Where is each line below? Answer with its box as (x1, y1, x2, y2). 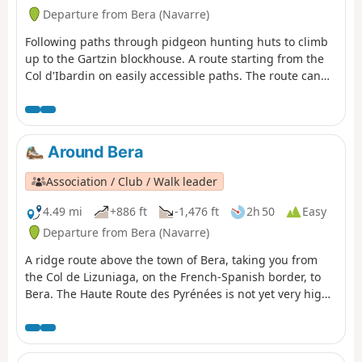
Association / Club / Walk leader (46, 173, 218, 189)
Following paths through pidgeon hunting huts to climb (25, 33, 328, 49)
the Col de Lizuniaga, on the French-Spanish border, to (25, 268, 321, 284)
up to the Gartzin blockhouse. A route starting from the (25, 50, 324, 66)
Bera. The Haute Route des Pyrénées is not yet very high (25, 285, 329, 301)
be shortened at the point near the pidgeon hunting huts (25, 84, 336, 100)
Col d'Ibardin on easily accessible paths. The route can (25, 67, 321, 83)
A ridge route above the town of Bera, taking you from (25, 251, 318, 267)
